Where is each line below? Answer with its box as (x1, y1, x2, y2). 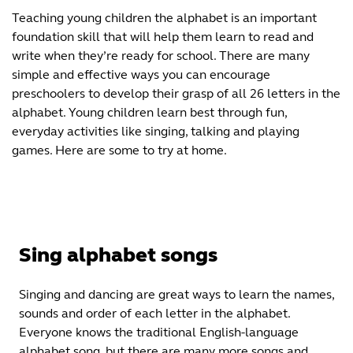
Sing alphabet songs (19, 243, 217, 267)
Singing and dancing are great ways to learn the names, (19, 286, 334, 302)
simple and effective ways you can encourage (12, 67, 270, 82)
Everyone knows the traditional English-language (19, 324, 299, 340)
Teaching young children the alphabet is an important (12, 10, 317, 25)
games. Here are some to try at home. (12, 143, 227, 158)
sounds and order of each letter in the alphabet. (19, 305, 290, 321)
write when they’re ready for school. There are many (12, 48, 310, 63)
